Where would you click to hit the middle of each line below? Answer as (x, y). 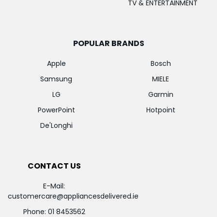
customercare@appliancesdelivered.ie (73, 196)
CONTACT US (54, 166)
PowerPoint (56, 110)
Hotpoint (161, 110)
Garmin (161, 94)
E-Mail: (54, 186)
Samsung (56, 79)
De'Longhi (56, 125)
